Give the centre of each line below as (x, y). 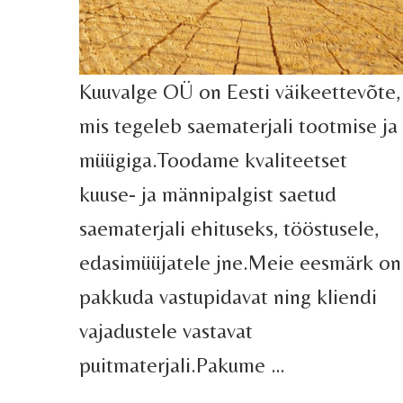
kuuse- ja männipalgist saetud (207, 193)
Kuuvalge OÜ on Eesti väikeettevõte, (239, 91)
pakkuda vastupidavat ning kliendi (228, 296)
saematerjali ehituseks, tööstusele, (228, 228)
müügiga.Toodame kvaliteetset (213, 159)
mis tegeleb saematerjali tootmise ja (238, 125)
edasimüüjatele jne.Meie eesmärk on (240, 262)
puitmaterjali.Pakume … (182, 364)
